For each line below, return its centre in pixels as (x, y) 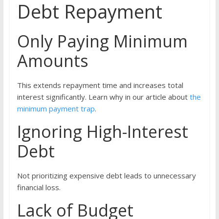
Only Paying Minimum (102, 41)
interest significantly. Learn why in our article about (103, 97)
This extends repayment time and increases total (100, 85)
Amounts (53, 61)
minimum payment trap (56, 109)
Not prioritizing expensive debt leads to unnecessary (106, 176)
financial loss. (39, 187)
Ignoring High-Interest (102, 132)
